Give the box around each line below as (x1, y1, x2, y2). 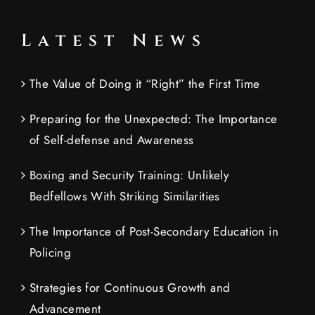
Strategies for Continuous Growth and (30, 279, 231, 297)
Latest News (21, 30, 207, 53)
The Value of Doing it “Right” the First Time (30, 75, 260, 93)
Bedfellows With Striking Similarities (30, 188, 220, 205)
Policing (30, 244, 72, 262)
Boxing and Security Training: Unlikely (30, 167, 229, 184)
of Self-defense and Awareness (30, 131, 194, 149)
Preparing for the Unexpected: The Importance (30, 110, 278, 128)
